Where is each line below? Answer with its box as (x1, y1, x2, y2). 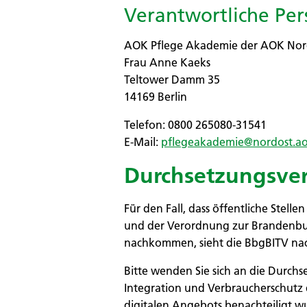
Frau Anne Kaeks (124, 56, 211, 70)
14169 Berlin (124, 90, 188, 104)
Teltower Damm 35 (124, 73, 221, 87)
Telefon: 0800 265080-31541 (124, 118, 267, 132)
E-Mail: (124, 135, 162, 149)
